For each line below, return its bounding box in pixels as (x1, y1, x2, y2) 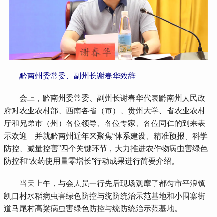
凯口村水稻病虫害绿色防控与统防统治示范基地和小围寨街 (4, 191, 206, 200)
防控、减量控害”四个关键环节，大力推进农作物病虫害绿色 (4, 144, 208, 153)
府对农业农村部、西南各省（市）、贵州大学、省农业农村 (4, 106, 206, 115)
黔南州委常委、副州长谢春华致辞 (19, 71, 136, 80)
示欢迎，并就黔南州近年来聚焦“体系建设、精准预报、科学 (4, 131, 208, 140)
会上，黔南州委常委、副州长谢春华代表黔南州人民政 (4, 93, 206, 102)
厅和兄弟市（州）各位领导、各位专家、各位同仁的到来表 (4, 119, 206, 127)
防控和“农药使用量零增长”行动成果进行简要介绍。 (4, 156, 180, 165)
